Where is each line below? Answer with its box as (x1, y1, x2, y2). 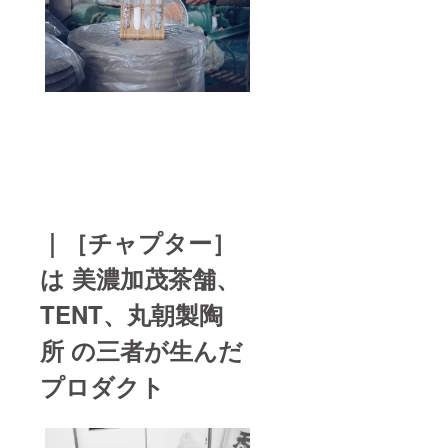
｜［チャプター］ (40, 224, 236, 259)
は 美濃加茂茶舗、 (40, 260, 240, 295)
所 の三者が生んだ (40, 332, 243, 367)
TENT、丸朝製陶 (40, 296, 223, 331)
